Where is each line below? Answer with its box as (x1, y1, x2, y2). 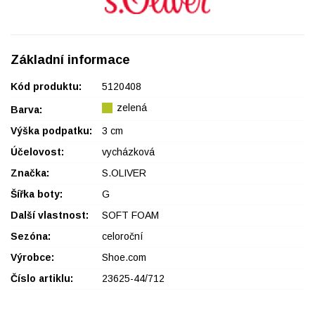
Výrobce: (11, 251, 54, 263)
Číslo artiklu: (11, 272, 73, 284)
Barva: (11, 103, 42, 115)
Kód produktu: (11, 80, 82, 92)
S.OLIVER (102, 167, 146, 179)
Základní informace (11, 53, 130, 67)
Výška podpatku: (11, 124, 92, 136)
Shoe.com (102, 251, 146, 263)
